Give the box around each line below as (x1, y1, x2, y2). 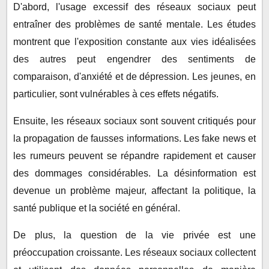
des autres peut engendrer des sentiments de (13, 53, 256, 64)
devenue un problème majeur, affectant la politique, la (13, 185, 256, 196)
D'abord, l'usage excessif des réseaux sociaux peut (13, 1, 256, 12)
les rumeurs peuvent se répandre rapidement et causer (13, 150, 256, 161)
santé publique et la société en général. (13, 202, 180, 213)
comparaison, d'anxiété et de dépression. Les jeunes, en (13, 71, 256, 82)
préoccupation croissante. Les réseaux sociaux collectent (13, 247, 256, 258)
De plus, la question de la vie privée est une (13, 229, 256, 240)
